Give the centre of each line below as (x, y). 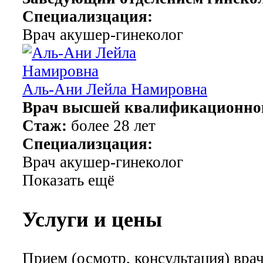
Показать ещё (68, 180)
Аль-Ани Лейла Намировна (115, 89)
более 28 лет (111, 125)
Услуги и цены (92, 219)
